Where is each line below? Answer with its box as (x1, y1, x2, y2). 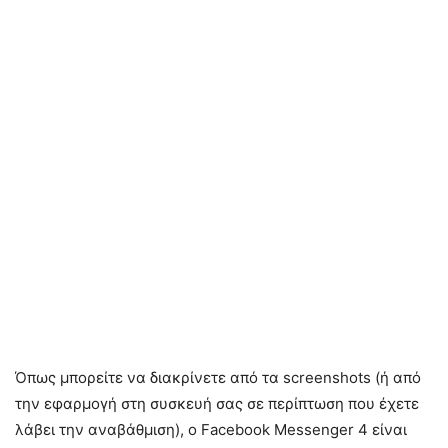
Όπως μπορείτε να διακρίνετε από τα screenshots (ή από (15, 367, 421, 387)
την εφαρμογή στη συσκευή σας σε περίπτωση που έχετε (15, 393, 419, 413)
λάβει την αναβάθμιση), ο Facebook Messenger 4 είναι (15, 419, 407, 439)
